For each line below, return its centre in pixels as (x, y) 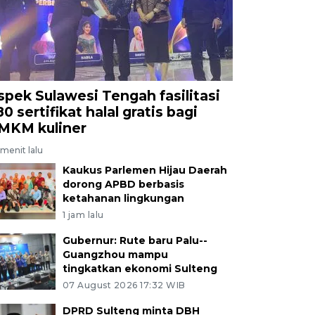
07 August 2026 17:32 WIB (124, 285)
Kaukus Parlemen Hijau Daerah (144, 170)
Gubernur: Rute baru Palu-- (135, 240)
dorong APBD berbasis (123, 184)
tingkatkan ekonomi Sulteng (140, 268)
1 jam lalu (83, 214)
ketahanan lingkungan (123, 198)
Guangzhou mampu (115, 254)
